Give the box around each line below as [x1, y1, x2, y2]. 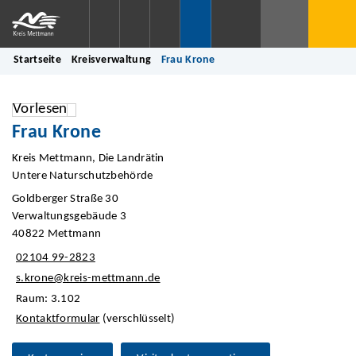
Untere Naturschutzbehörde [12, 169, 153, 182]
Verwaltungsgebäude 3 [12, 211, 127, 223]
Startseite [14, 55, 62, 65]
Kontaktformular [16, 313, 100, 326]
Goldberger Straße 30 [12, 193, 119, 206]
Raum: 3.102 [16, 292, 81, 305]
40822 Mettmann [12, 228, 102, 241]
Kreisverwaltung [71, 55, 152, 65]
